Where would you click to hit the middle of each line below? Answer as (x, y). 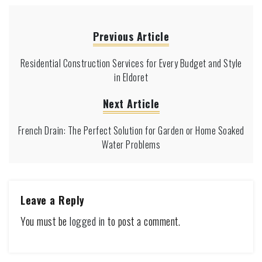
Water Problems (131, 144)
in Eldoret (131, 77)
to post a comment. (142, 221)
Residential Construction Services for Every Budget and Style (131, 63)
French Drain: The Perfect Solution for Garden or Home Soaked (131, 130)
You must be (45, 221)
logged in (87, 221)
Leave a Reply (53, 200)
